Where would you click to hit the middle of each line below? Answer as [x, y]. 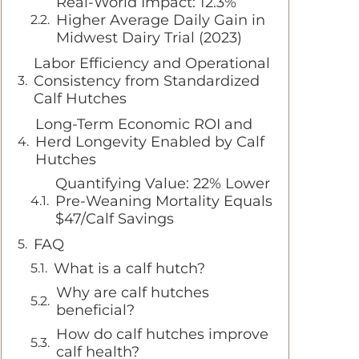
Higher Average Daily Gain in [161, 20]
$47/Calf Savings [115, 219]
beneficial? [95, 310]
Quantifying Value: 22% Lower [163, 184]
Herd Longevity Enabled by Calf [150, 142]
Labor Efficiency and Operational [152, 63]
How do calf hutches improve [162, 334]
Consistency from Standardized [147, 81]
